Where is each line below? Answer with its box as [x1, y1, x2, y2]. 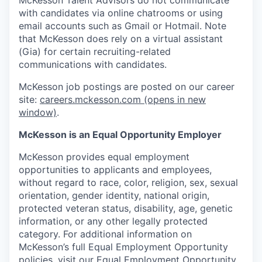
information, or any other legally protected [19, 215, 208, 227]
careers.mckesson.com [40, 93, 141, 105]
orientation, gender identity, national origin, [19, 189, 209, 201]
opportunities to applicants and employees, [19, 163, 212, 175]
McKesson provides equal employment [19, 150, 189, 163]
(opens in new [141, 93, 206, 105]
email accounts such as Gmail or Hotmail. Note [19, 19, 226, 32]
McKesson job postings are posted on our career [19, 80, 235, 92]
